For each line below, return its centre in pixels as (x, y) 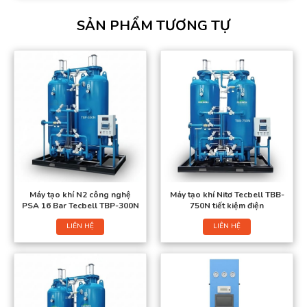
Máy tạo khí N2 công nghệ (80, 195)
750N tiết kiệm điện (227, 206)
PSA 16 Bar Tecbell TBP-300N (80, 206)
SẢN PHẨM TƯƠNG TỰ (153, 26)
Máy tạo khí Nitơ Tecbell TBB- (227, 195)
